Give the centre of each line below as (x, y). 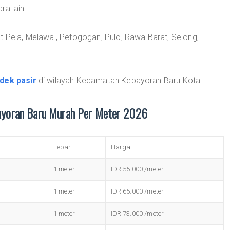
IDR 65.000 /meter (137, 191)
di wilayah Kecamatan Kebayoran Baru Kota (118, 80)
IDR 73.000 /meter (137, 213)
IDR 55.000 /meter (137, 169)
